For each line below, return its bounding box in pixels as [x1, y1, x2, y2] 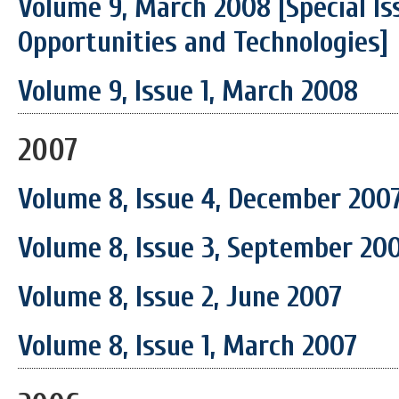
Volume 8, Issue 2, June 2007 [18, 279, 342, 314]
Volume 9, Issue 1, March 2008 [18, 73, 358, 109]
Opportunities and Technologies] [18, 24, 388, 60]
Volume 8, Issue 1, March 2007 [18, 328, 357, 363]
